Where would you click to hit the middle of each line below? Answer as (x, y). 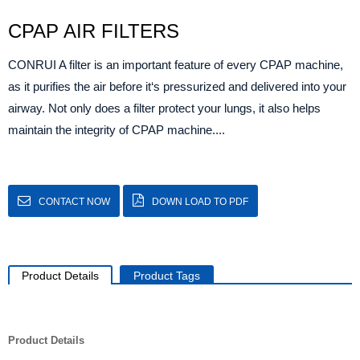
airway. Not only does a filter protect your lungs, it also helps (164, 108)
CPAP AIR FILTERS (94, 31)
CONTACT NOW (74, 202)
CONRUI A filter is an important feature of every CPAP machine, (176, 65)
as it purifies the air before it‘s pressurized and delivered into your (177, 86)
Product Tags (167, 276)
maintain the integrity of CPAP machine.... (117, 130)
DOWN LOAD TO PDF (200, 202)
